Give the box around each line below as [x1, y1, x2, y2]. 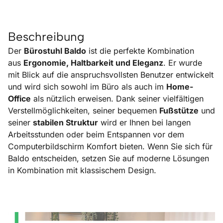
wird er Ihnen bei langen [98, 117, 191, 127]
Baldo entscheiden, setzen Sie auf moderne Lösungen [8, 153, 209, 163]
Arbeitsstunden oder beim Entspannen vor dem [8, 129, 184, 139]
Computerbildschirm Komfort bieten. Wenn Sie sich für [8, 141, 213, 151]
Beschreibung [8, 29, 85, 44]
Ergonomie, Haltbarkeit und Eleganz [23, 57, 163, 68]
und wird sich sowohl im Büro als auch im [8, 81, 166, 92]
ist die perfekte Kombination [86, 45, 194, 56]
